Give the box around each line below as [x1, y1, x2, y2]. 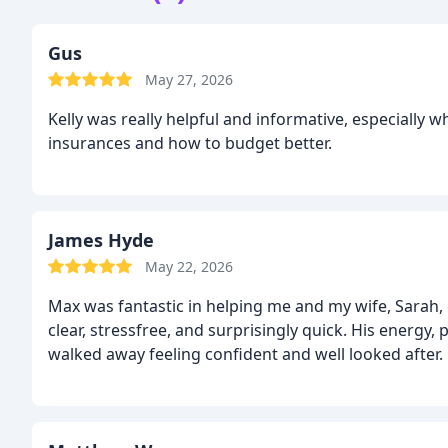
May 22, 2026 [145, 257, 233, 276]
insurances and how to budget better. [48, 132, 332, 154]
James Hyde [48, 228, 154, 252]
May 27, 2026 [145, 70, 233, 89]
